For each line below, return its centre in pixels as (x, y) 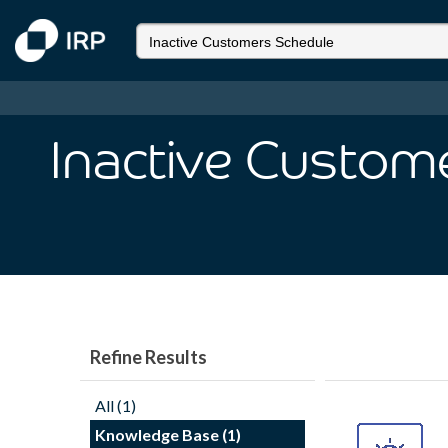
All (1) (115, 405)
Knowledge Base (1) (168, 434)
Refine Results (148, 357)
